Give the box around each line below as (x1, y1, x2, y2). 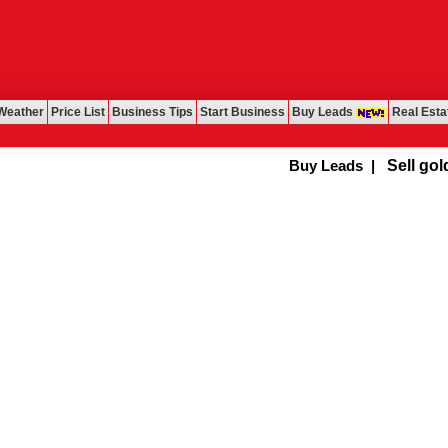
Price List (51, 105, 105, 119)
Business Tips (112, 105, 193, 119)
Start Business (200, 105, 285, 119)
